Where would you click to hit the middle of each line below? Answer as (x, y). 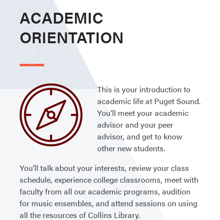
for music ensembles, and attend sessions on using (109, 203)
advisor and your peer (135, 124)
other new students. (132, 148)
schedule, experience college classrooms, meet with (109, 179)
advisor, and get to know (140, 136)
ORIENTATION (72, 37)
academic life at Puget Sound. (149, 101)
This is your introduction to (144, 89)
